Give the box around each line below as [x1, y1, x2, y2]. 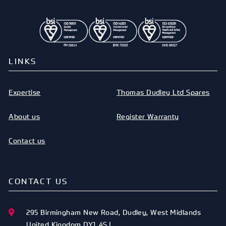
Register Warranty [117, 111, 179, 121]
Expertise [9, 87, 41, 97]
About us [9, 111, 40, 121]
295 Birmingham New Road [26, 207, 119, 217]
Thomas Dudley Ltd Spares [117, 87, 210, 97]
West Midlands [150, 207, 201, 217]
